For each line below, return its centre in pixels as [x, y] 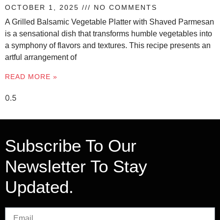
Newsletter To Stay [76, 166]
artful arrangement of [41, 57]
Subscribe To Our [71, 145]
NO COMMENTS [124, 7]
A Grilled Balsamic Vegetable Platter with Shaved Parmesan [110, 22]
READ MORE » [31, 77]
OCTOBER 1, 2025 [43, 7]
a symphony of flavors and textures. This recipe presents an [108, 45]
